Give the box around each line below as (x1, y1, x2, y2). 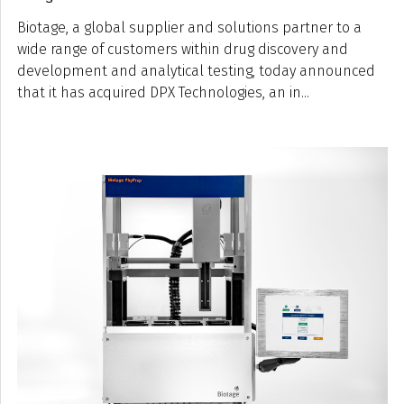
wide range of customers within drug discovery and (17, 41, 348, 59)
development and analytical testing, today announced (17, 62, 375, 80)
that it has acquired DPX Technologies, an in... (17, 84, 309, 102)
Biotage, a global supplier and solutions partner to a (17, 19, 362, 37)
